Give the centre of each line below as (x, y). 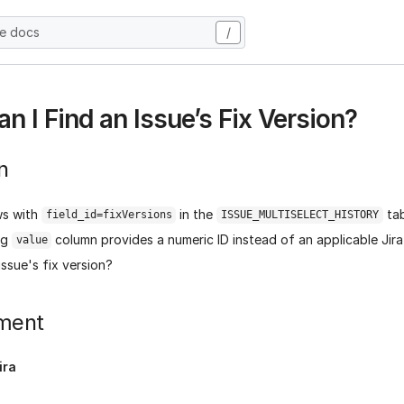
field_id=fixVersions (109, 215)
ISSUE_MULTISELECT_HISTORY (299, 215)
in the (197, 214)
